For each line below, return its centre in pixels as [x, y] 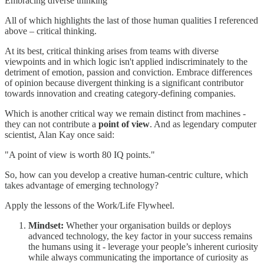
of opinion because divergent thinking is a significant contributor [124, 82]
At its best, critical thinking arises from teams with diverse [112, 51]
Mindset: [47, 225]
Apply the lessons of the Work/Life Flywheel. [90, 205]
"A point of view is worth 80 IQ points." [80, 154]
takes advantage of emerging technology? [82, 185]
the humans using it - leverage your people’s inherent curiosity [143, 246]
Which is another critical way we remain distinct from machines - [125, 113]
